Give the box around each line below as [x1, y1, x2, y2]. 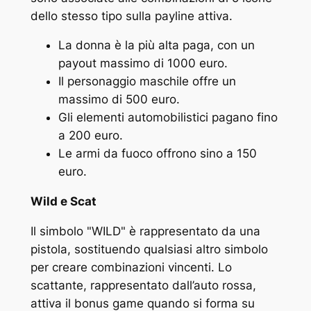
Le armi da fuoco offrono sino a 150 [58, 146, 257, 161]
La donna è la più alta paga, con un [58, 38, 255, 53]
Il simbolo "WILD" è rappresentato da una [30, 224, 260, 239]
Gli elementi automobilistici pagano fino [58, 110, 278, 125]
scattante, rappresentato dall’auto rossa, [30, 278, 256, 293]
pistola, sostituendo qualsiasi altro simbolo [30, 242, 268, 257]
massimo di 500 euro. [58, 92, 180, 107]
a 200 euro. [58, 128, 123, 143]
